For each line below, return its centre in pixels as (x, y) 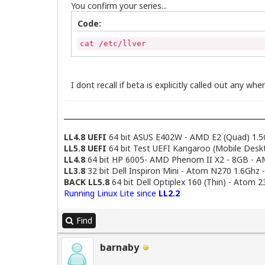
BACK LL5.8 (88, 182)
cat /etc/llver (113, 44)
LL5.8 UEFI (86, 148)
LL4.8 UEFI (85, 137)
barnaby (119, 248)
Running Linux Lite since (111, 193)
